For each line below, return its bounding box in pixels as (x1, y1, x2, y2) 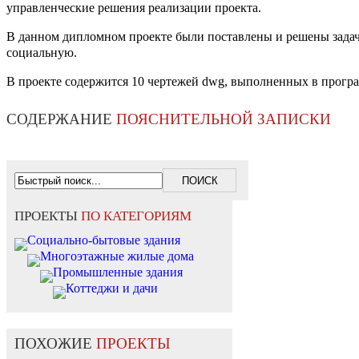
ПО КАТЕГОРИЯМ (81, 208, 192, 224)
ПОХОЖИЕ (14, 335, 96, 353)
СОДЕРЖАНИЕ (6, 111, 116, 128)
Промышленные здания (53, 265, 183, 280)
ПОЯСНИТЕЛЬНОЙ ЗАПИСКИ (116, 111, 331, 128)
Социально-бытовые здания (27, 233, 180, 248)
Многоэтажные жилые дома (40, 249, 194, 264)
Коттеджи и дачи (66, 281, 158, 296)
